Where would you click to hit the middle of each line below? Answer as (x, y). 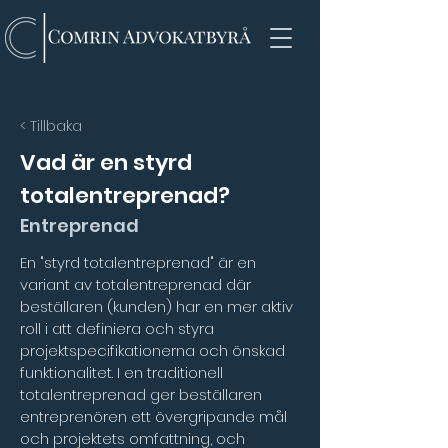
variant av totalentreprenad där (137, 284)
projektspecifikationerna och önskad (154, 350)
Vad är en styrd (106, 162)
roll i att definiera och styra (119, 328)
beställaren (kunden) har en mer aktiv (158, 306)
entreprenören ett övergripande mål (155, 416)
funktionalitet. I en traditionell (123, 372)
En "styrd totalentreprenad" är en (140, 262)
